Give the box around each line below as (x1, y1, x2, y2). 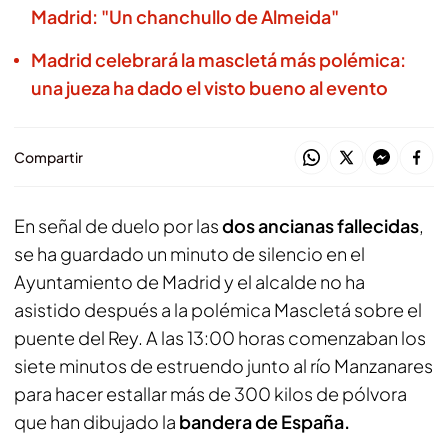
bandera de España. (179, 410, 350, 433)
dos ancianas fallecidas (219, 214, 419, 237)
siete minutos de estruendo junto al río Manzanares (14, 354, 433, 377)
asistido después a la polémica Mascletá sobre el (14, 298, 422, 321)
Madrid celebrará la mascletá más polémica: (31, 48, 406, 71)
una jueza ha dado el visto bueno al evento (31, 76, 388, 99)
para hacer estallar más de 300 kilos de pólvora (14, 382, 407, 405)
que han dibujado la (14, 410, 179, 433)
